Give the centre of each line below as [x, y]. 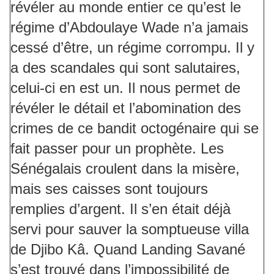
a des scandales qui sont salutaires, [125, 68]
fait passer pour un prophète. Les [117, 149]
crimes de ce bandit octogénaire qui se [135, 128]
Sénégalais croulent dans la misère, [125, 169]
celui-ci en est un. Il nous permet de [125, 88]
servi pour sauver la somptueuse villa [130, 229]
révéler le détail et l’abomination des [126, 108]
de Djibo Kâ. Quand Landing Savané [128, 250]
